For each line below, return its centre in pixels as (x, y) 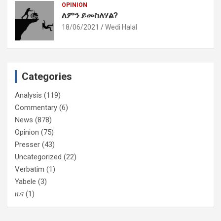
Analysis (28, 95)
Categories (47, 76)
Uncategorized (38, 157)
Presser (27, 144)
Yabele (25, 181)
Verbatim (30, 169)
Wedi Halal (121, 27)
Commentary (36, 107)
